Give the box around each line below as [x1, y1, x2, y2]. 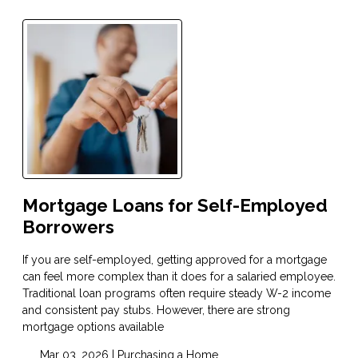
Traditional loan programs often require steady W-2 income [22, 286, 331, 300]
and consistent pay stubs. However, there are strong [22, 303, 290, 316]
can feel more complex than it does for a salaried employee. [22, 269, 336, 283]
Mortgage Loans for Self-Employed [22, 194, 328, 216]
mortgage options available [22, 320, 164, 333]
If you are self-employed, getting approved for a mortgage [22, 253, 327, 266]
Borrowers [22, 216, 114, 237]
